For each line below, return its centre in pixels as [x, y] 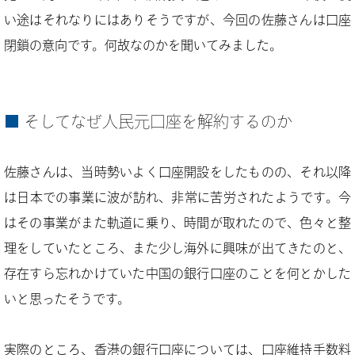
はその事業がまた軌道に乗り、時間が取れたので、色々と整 [177, 223]
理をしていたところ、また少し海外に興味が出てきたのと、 [177, 248]
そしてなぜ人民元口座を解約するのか [158, 121]
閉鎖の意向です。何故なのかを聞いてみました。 [143, 45]
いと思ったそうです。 [67, 299]
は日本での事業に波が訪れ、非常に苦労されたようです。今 [177, 197]
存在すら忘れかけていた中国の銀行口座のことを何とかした [177, 273]
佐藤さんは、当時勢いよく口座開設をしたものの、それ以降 [177, 172]
